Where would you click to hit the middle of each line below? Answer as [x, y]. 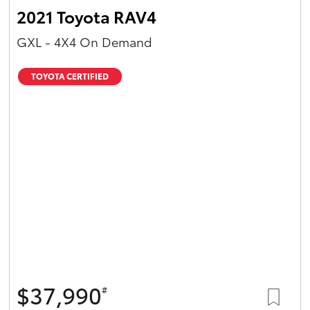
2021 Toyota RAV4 [86, 16]
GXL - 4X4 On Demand [84, 41]
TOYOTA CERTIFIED [70, 75]
